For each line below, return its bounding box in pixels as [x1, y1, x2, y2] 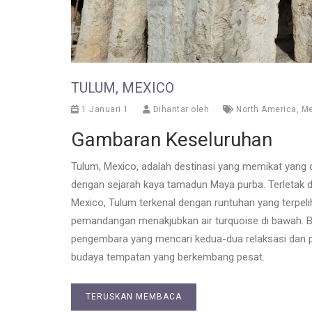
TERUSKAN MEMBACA [86, 292, 182, 302]
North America [236, 104, 297, 115]
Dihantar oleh [150, 104, 209, 115]
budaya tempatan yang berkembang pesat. [71, 251, 265, 264]
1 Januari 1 [79, 104, 129, 115]
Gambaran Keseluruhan [71, 128, 272, 152]
